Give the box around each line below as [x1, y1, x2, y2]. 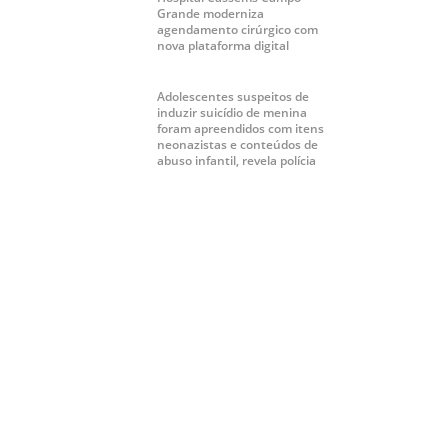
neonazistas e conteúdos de [156, 136, 318, 154]
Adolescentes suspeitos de [156, 88, 309, 106]
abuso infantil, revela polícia [156, 152, 316, 170]
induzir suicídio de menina [156, 104, 307, 122]
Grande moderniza [156, 5, 264, 23]
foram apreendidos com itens [156, 120, 324, 138]
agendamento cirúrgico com [156, 21, 318, 39]
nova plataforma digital [156, 37, 289, 55]
